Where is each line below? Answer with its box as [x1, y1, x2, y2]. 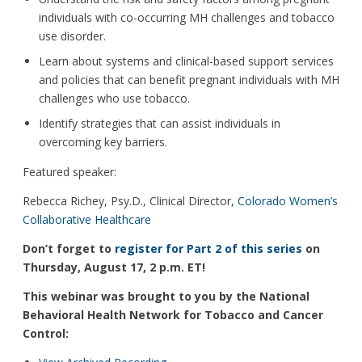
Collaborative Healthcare [23, 211, 151, 227]
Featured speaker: [23, 163, 116, 179]
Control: [23, 325, 69, 341]
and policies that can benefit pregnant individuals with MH [39, 72, 339, 88]
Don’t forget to [23, 240, 115, 256]
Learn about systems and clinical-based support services [39, 53, 334, 69]
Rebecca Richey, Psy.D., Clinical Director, [23, 192, 238, 208]
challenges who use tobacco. [39, 90, 190, 107]
